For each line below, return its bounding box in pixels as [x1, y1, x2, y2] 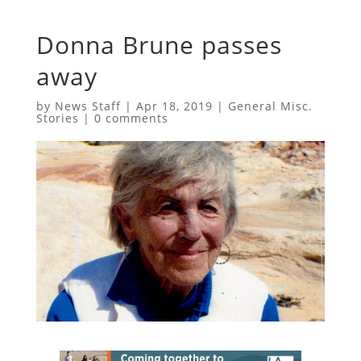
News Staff [54, 98, 121, 114]
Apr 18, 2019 [135, 98, 213, 114]
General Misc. [227, 98, 313, 114]
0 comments [93, 110, 168, 126]
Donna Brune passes [35, 27, 282, 61]
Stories [35, 110, 79, 126]
